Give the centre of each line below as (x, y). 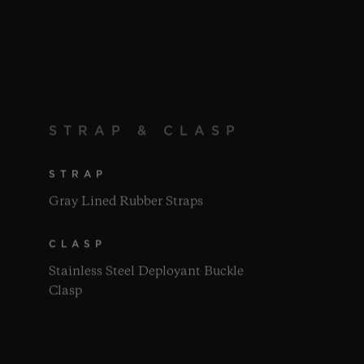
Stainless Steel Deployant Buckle (147, 272)
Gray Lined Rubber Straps (126, 202)
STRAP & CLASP (145, 131)
